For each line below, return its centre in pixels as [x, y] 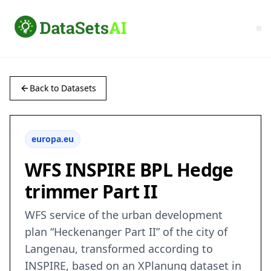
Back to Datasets [63, 88]
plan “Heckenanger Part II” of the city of [126, 232]
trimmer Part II [91, 192]
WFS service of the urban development [124, 215]
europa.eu [53, 139]
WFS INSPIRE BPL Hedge [129, 170]
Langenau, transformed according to [119, 249]
